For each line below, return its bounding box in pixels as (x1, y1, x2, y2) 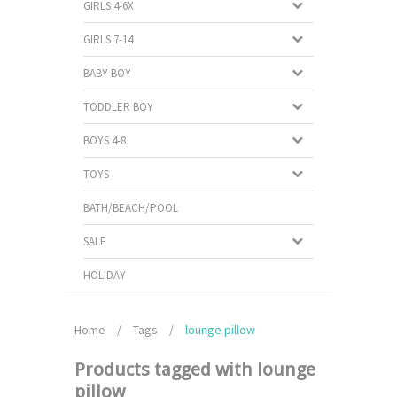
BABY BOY (83, 66, 131, 81)
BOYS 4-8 (83, 133, 126, 148)
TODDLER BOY (83, 99, 153, 114)
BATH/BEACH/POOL (83, 200, 178, 215)
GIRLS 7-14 (83, 32, 133, 47)
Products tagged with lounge (74, 359, 315, 380)
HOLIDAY (83, 268, 126, 283)
